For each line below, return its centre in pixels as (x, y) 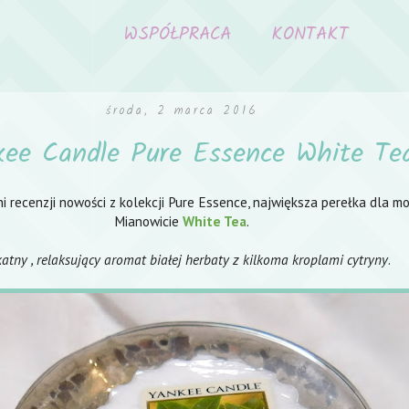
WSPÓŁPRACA (178, 35)
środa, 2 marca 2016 (182, 111)
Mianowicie (148, 221)
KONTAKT (310, 35)
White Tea (215, 221)
